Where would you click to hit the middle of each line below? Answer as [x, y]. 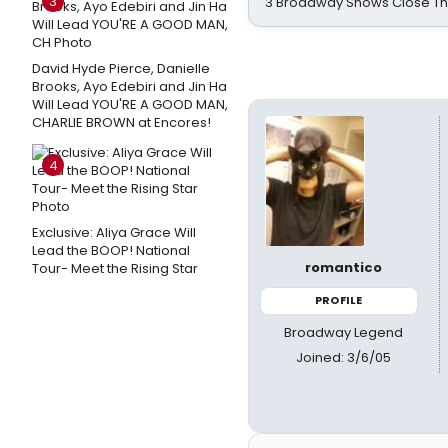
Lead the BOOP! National [111, 250]
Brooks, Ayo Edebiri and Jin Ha [129, 86]
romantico [344, 267]
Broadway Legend [344, 332]
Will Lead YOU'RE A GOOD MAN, [130, 104]
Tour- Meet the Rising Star [115, 268]
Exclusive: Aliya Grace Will [114, 232]
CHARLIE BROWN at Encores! [121, 122]
